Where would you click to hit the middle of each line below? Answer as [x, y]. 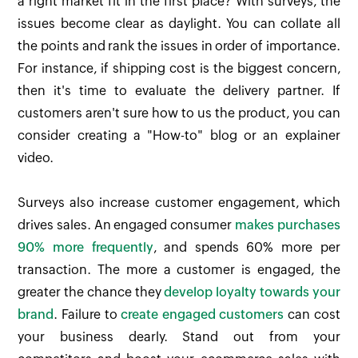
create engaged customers [203, 315]
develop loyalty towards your [252, 292]
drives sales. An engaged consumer [126, 225]
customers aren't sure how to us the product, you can [179, 113]
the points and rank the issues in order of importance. [179, 46]
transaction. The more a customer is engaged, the [179, 270]
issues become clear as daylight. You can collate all [179, 24]
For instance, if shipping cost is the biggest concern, [179, 69]
